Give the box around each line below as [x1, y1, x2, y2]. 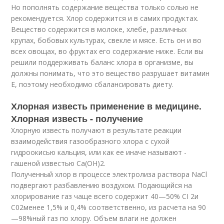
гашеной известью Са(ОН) [11, 158, 100, 168]
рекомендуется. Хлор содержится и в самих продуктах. [11, 13, 199, 23]
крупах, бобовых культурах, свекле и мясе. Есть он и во [11, 35, 202, 45]
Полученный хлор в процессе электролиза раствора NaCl [11, 169, 207, 179]
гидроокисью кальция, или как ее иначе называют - [11, 147, 187, 157]
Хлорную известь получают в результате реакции [11, 125, 182, 135]
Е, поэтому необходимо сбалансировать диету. [11, 79, 174, 89]
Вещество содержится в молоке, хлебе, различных [11, 24, 187, 34]
